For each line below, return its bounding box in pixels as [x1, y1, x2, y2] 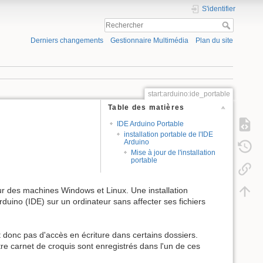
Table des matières [108, 103, 185, 112]
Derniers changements [30, 36, 103, 45]
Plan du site [195, 36, 233, 45]
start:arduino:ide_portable [147, 89, 230, 98]
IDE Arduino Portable [116, 119, 184, 128]
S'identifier [202, 5, 235, 13]
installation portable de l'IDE [124, 130, 214, 139]
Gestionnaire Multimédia [110, 36, 188, 45]
